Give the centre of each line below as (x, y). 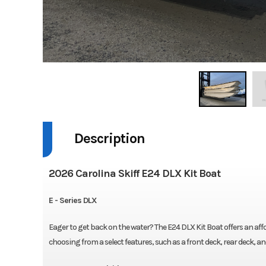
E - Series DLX (72, 200)
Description (109, 138)
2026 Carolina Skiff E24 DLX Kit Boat (134, 173)
